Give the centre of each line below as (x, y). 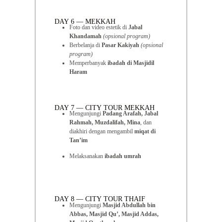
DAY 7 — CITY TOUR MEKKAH (105, 108)
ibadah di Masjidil (131, 63)
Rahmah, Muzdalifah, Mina (105, 123)
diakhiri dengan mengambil (102, 132)
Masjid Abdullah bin (129, 205)
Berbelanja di (86, 45)
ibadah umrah (123, 156)
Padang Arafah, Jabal (131, 114)
